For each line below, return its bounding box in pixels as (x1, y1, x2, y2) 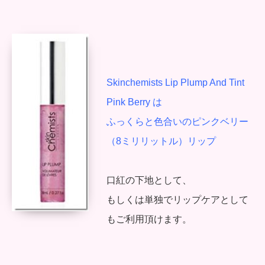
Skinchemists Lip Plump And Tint (106, 77, 244, 88)
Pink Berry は (106, 97, 162, 108)
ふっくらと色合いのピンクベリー (106, 117, 248, 127)
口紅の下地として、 (106, 175, 192, 186)
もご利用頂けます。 (106, 214, 192, 225)
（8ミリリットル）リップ (106, 136, 216, 147)
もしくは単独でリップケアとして (106, 195, 248, 205)
